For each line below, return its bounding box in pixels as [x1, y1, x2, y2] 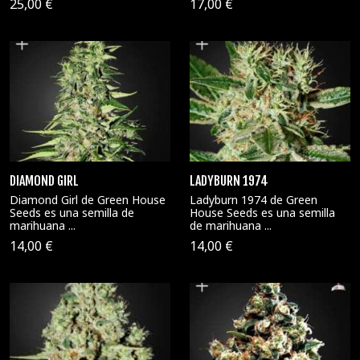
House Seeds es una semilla [190, 205, 335, 220]
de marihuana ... [190, 218, 272, 233]
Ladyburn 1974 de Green [190, 192, 317, 207]
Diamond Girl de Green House [10, 192, 166, 207]
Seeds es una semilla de [10, 205, 134, 220]
